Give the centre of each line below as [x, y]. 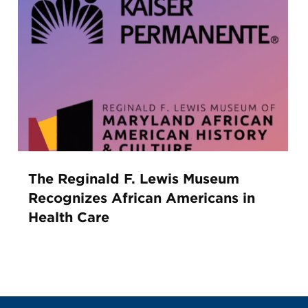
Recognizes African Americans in [141, 198]
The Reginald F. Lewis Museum [133, 179]
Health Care [68, 218]
